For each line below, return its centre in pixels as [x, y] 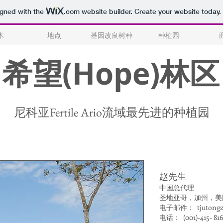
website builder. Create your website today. [150, 12]
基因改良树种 [111, 35]
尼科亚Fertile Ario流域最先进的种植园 [111, 112]
